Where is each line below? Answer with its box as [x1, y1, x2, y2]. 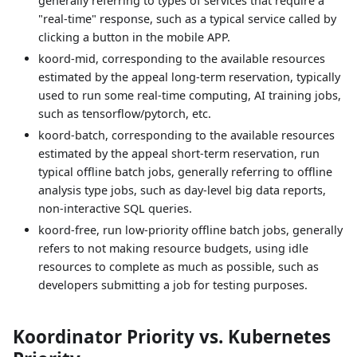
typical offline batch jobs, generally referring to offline [38, 163, 332, 179]
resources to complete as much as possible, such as [38, 258, 319, 274]
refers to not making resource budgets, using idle [38, 240, 308, 256]
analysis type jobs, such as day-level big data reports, [38, 182, 326, 198]
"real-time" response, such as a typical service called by [38, 10, 336, 26]
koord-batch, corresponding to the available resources [38, 127, 335, 143]
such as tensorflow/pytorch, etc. [38, 105, 211, 121]
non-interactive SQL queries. [38, 200, 192, 216]
